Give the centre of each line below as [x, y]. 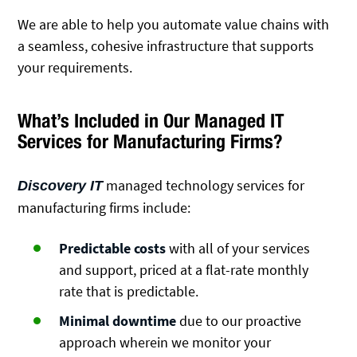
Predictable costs [114, 248]
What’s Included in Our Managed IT [151, 121]
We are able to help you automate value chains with [174, 24]
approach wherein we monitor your [165, 343]
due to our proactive [241, 321]
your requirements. [75, 67]
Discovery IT [61, 186]
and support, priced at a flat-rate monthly [184, 269]
